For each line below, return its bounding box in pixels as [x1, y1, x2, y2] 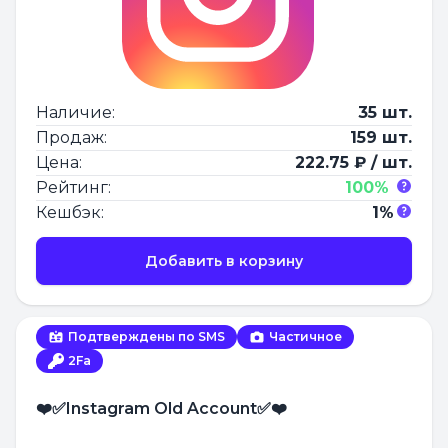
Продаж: [36, 127, 107, 147]
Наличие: [36, 102, 115, 122]
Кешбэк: [36, 202, 104, 222]
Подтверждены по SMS [68, 328, 225, 344]
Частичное [269, 328, 342, 344]
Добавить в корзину [145, 251, 303, 270]
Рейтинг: [36, 177, 111, 197]
